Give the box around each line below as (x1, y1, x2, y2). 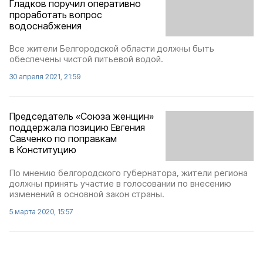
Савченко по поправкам (9, 133, 117, 145)
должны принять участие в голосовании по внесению (9, 177, 231, 189)
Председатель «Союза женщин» (9, 110, 154, 123)
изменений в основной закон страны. (9, 188, 164, 200)
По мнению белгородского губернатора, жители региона (9, 167, 248, 178)
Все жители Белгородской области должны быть (9, 43, 214, 55)
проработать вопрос (9, 8, 102, 21)
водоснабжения (9, 19, 82, 32)
